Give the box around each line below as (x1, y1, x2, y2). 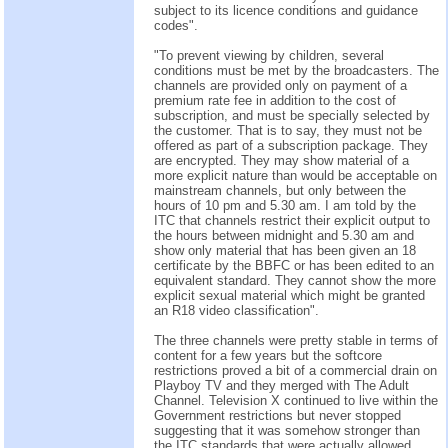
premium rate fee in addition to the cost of (154, 92, 396, 108)
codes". (154, 17, 198, 33)
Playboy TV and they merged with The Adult (154, 377, 409, 393)
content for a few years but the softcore (154, 347, 382, 363)
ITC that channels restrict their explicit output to (154, 212, 430, 228)
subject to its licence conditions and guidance (154, 2, 418, 18)
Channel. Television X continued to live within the (154, 392, 438, 408)
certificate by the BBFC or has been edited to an (154, 257, 434, 273)
